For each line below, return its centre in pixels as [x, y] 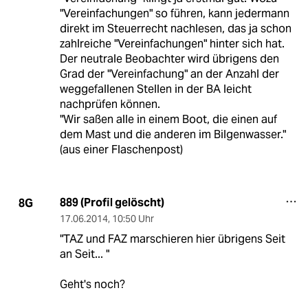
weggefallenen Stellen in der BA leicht [155, 89]
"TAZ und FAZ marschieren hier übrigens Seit [172, 239]
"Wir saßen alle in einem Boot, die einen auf [168, 120]
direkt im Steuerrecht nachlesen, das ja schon [175, 29]
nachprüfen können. [110, 104]
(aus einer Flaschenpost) [121, 150]
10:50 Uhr [133, 219]
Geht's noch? [92, 285]
